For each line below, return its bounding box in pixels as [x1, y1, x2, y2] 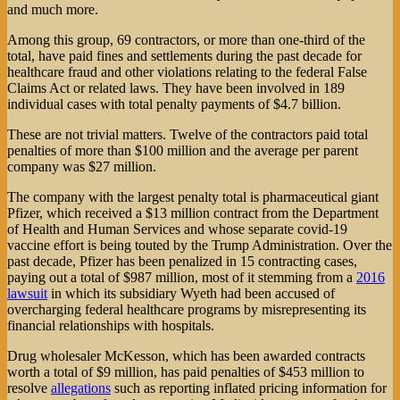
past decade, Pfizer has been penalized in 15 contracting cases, [7, 254, 357, 270]
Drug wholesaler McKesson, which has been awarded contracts [7, 348, 365, 364]
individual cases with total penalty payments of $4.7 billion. [7, 96, 341, 112]
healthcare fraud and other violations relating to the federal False [7, 64, 367, 80]
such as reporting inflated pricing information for [111, 380, 387, 396]
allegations [51, 380, 111, 396]
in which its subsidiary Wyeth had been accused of [47, 286, 335, 302]
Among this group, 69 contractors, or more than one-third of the [7, 32, 365, 48]
